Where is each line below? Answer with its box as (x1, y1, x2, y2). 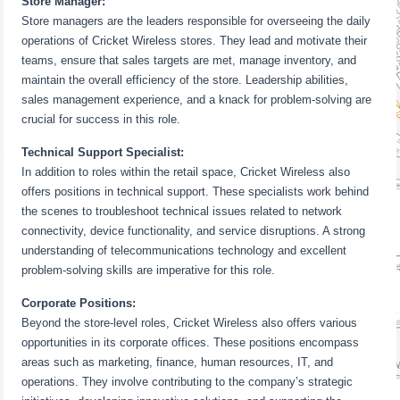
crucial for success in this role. (21, 112, 181, 126)
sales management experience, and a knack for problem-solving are (21, 93, 372, 106)
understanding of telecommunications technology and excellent (21, 244, 347, 257)
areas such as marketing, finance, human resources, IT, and (21, 355, 334, 369)
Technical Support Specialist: (21, 146, 185, 159)
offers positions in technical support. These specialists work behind (21, 185, 370, 198)
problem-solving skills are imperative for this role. (21, 263, 276, 277)
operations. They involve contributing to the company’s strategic (21, 375, 354, 388)
